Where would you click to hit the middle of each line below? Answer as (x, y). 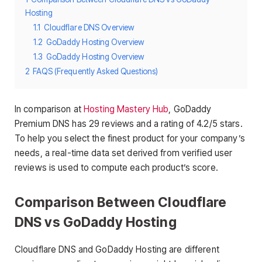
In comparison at (49, 109)
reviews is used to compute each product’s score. (120, 167)
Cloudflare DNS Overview (89, 28)
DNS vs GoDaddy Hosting (96, 222)
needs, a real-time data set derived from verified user (124, 153)
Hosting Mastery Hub (126, 109)
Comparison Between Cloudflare (121, 202)
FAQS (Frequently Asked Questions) (96, 72)
